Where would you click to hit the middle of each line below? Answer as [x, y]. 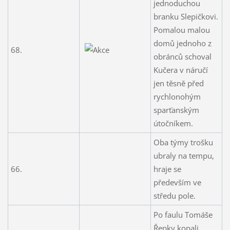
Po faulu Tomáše [183, 214]
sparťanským [176, 110]
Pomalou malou [181, 30]
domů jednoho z [182, 43]
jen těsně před [178, 83]
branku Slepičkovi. [186, 16]
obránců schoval [182, 56]
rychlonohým [177, 96]
